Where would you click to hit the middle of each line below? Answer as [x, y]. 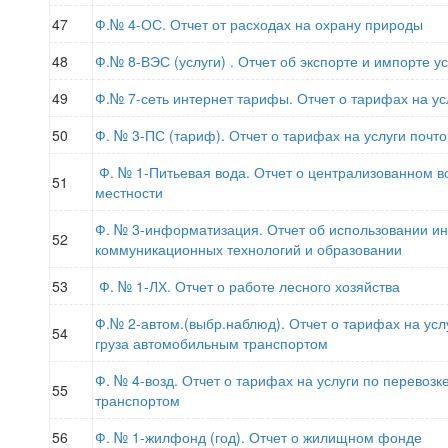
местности [129, 192]
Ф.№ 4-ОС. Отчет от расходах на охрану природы [259, 24]
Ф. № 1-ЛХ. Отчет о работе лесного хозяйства [249, 286]
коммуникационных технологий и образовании [248, 249]
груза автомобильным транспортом [211, 343]
